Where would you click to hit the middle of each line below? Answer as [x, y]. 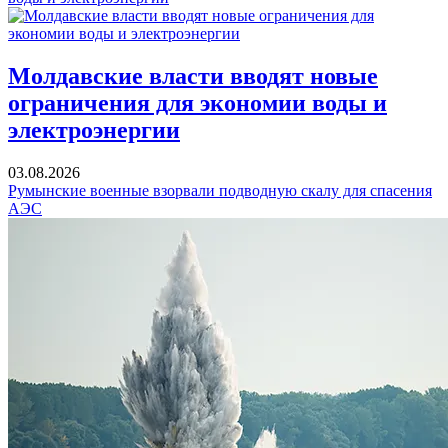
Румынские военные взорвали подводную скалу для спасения [220, 191]
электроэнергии [94, 130]
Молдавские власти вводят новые [193, 76]
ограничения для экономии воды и [197, 103]
